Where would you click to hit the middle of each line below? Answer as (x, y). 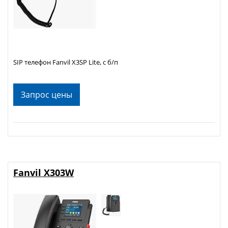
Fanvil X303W (44, 172)
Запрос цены (47, 94)
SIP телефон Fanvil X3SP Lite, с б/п (66, 62)
